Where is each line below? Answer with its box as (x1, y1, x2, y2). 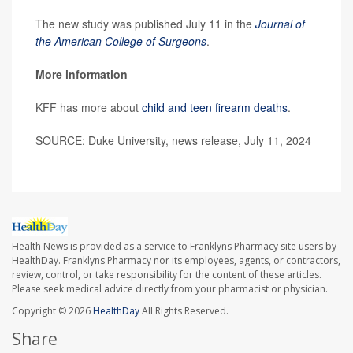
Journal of (255, 16, 305, 32)
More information (35, 66, 128, 82)
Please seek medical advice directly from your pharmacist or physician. (12, 282, 328, 296)
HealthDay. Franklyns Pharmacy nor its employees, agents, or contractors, (12, 254, 340, 268)
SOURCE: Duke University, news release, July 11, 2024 (35, 132, 311, 148)
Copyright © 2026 (12, 304, 93, 318)
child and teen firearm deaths (142, 99, 288, 115)
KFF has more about (35, 99, 142, 115)
